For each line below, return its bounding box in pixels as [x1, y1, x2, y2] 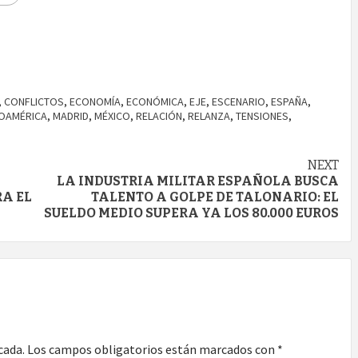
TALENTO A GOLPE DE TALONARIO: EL [91, 189, 339, 205]
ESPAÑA [271, 94, 308, 109]
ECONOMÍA [70, 94, 121, 109]
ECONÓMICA [126, 94, 184, 109]
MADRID [53, 109, 89, 124]
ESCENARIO [212, 94, 265, 109]
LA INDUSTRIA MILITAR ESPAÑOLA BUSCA [57, 173, 339, 189]
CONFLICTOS [4, 94, 64, 109]
